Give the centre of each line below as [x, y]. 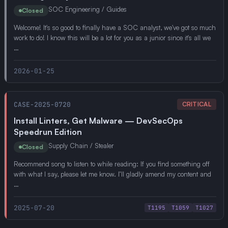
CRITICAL [196, 104]
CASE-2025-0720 [42, 104]
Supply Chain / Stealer [81, 146]
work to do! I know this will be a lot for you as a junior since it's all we [112, 38]
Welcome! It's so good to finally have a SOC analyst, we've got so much [115, 27]
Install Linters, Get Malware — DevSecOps [98, 121]
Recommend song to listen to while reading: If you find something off [112, 164]
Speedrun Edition [48, 132]
